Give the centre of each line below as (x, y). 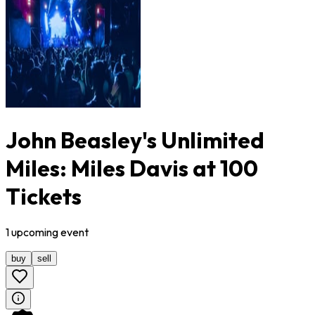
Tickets (44, 196)
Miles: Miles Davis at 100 (132, 168)
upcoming (35, 232)
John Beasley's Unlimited (135, 140)
